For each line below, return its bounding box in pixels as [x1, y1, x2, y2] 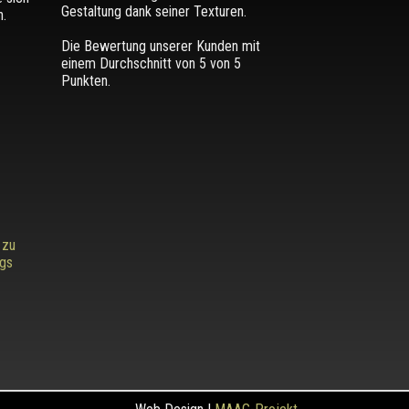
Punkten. [60, 71, 110, 89]
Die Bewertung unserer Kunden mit [60, 37, 260, 55]
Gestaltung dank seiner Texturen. [60, 2, 246, 20]
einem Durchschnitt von [60, 54, 199, 72]
